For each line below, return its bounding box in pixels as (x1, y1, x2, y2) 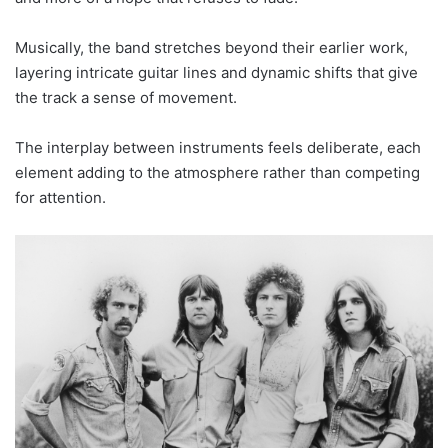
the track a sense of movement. (15, 88, 237, 108)
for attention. (15, 188, 106, 208)
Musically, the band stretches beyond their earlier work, (15, 38, 408, 58)
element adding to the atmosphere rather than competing (15, 163, 420, 183)
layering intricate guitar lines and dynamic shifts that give (15, 63, 418, 83)
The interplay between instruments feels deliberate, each (15, 138, 421, 158)
